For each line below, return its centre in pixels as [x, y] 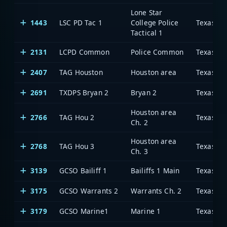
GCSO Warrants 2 [89, 191]
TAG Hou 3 [77, 146]
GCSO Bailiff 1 [83, 170]
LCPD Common [84, 52]
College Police [155, 22]
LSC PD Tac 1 [81, 22]
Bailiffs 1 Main [155, 170]
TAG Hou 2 [77, 117]
